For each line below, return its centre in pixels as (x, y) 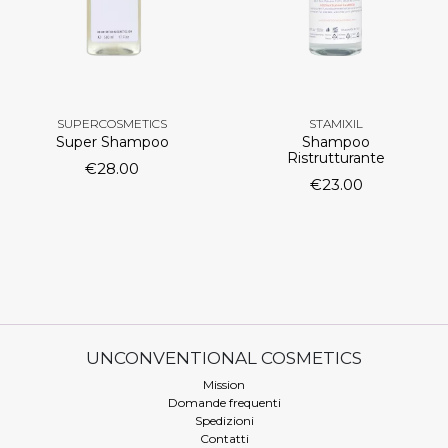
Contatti (224, 438)
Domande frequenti (224, 402)
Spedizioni (224, 420)
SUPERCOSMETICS (112, 124)
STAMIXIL (336, 124)
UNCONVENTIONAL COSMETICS (224, 357)
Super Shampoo (112, 142)
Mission (224, 384)
